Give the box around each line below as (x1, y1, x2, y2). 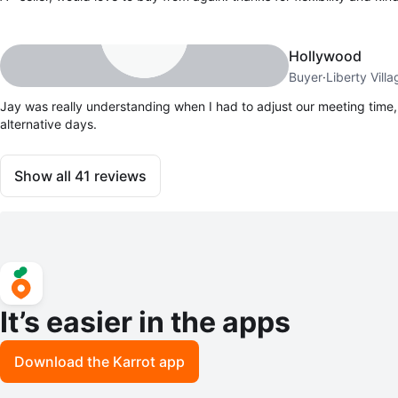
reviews (91, 166, 147, 185)
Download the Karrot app (14, 352, 185, 370)
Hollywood (288, 46, 362, 65)
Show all (14, 166, 75, 185)
